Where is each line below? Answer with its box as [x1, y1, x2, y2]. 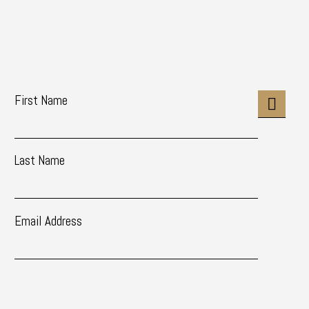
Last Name [14, 152, 65, 170]
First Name [14, 91, 68, 109]
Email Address [14, 212, 82, 230]
